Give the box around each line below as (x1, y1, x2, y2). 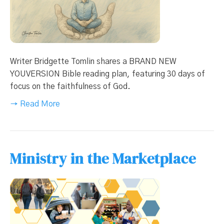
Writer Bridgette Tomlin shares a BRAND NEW (10, 57, 176, 66)
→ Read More (10, 100, 60, 108)
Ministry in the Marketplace (10, 148, 196, 169)
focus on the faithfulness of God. (10, 82, 130, 91)
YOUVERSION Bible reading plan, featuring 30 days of (10, 70, 205, 78)
